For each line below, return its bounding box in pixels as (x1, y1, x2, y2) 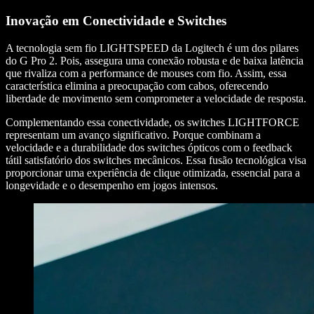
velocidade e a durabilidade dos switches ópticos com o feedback (6, 141, 292, 153)
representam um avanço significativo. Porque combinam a (6, 128, 261, 141)
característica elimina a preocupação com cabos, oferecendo (6, 79, 268, 92)
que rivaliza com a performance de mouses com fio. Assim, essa (6, 67, 287, 79)
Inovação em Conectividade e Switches (6, 13, 226, 28)
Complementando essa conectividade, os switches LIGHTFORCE (6, 116, 299, 128)
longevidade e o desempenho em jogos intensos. (6, 179, 218, 191)
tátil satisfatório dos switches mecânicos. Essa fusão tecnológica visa (6, 153, 306, 166)
